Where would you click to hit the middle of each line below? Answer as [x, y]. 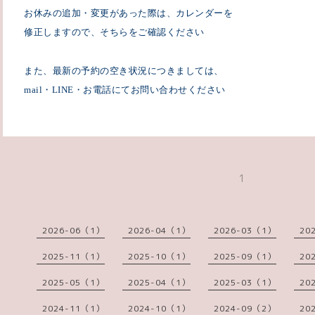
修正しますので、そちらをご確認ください [114, 32]
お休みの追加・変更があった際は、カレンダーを [128, 13]
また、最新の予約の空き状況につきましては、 [124, 70]
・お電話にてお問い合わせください [149, 89]
